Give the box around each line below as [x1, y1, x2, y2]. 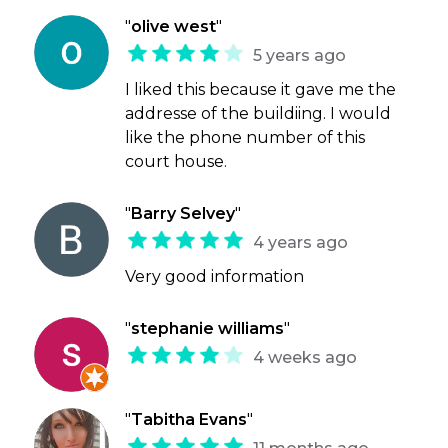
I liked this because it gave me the [125, 80, 397, 100]
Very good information [125, 267, 305, 287]
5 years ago [253, 46, 347, 66]
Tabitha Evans [131, 410, 248, 430]
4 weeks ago [253, 348, 358, 368]
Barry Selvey [131, 204, 236, 224]
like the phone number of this [125, 128, 366, 148]
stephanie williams [131, 319, 285, 339]
